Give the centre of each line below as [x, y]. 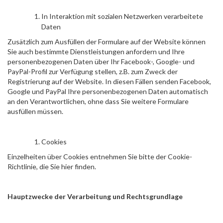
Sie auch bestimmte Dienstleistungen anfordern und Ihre [96, 52]
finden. [85, 167]
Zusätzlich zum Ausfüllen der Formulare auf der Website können [107, 42]
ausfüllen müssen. [35, 111]
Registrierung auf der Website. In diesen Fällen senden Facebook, [109, 81]
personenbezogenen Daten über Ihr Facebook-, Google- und [101, 61]
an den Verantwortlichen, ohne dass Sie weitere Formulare [98, 101]
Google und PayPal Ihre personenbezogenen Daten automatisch [108, 91]
